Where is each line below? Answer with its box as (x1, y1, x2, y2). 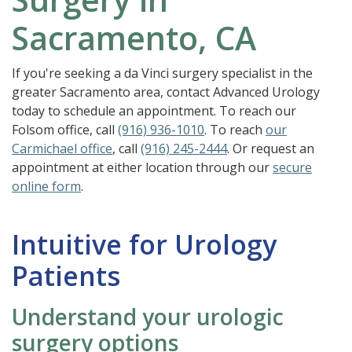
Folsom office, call (12, 121, 118, 138)
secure (273, 159, 312, 176)
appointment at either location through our (12, 159, 273, 176)
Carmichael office (12, 140, 112, 157)
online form (12, 178, 81, 195)
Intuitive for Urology (12, 226, 277, 262)
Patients (12, 258, 120, 294)
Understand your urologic (12, 302, 284, 332)
